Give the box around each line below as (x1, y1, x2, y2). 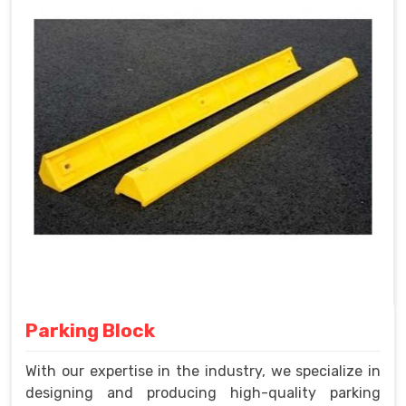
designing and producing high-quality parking (25, 384, 381, 402)
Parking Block (25, 319, 155, 343)
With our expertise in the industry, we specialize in (25, 362, 381, 381)
